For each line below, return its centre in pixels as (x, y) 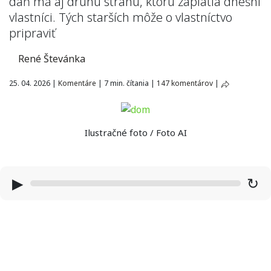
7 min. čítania (126, 83)
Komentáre (77, 83)
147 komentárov (185, 83)
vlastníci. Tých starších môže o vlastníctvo (121, 17)
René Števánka (52, 59)
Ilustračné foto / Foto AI (135, 132)
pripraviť (32, 33)
